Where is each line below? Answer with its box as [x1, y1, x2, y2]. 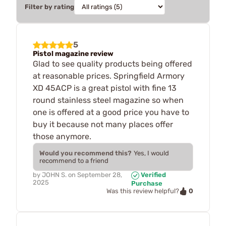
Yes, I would [134, 149, 169, 157]
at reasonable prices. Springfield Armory [33, 71, 185, 81]
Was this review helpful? [106, 187, 179, 195]
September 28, [77, 171, 122, 179]
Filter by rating [25, 3, 74, 11]
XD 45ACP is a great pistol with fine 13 [33, 83, 177, 93]
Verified [139, 171, 166, 179]
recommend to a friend [39, 157, 108, 164]
